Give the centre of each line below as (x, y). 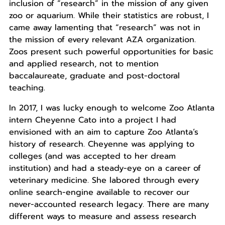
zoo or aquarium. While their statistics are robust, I (109, 16)
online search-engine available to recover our (99, 193)
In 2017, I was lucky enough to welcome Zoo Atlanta (111, 108)
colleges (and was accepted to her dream (92, 156)
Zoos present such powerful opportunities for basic (111, 52)
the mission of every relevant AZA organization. (102, 40)
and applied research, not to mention (84, 64)
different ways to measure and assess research (102, 217)
